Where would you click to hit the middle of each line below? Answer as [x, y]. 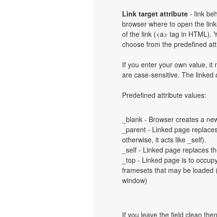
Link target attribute [155, 14]
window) [135, 180]
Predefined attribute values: [164, 95]
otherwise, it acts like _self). [164, 139]
